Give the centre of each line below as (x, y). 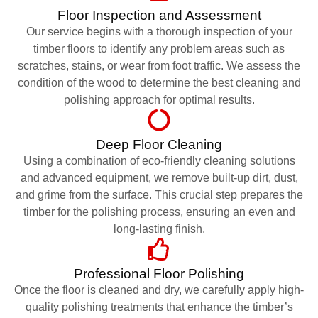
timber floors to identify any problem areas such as (159, 48)
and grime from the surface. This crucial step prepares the (159, 194)
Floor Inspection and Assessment (159, 15)
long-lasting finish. (159, 229)
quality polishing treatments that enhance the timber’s (159, 307)
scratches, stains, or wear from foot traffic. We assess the (159, 65)
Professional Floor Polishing (159, 273)
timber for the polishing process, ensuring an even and (159, 212)
